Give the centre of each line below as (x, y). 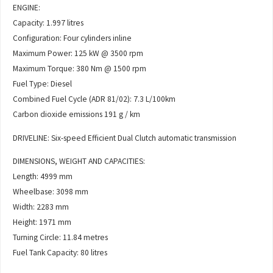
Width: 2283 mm (41, 207)
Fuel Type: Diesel (43, 84)
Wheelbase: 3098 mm (51, 192)
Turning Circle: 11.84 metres (61, 238)
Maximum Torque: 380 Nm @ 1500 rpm (80, 69)
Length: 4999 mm (43, 177)
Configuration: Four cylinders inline (73, 38)
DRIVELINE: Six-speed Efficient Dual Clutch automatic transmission (125, 138)
